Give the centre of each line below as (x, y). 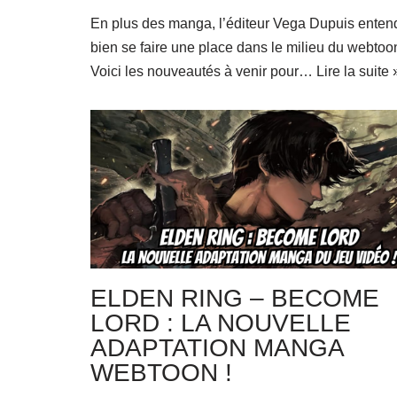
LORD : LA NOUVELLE (221, 323)
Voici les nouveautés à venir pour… (203, 72)
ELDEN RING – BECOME (235, 298)
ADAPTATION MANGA (217, 347)
